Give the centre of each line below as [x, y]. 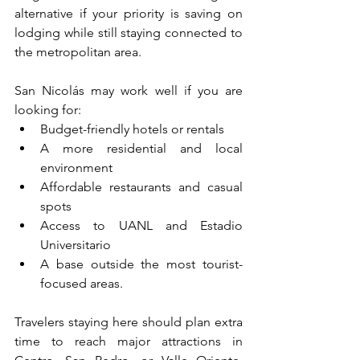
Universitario [76, 244]
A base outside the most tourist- [141, 264]
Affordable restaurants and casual [141, 186]
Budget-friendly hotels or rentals [132, 129]
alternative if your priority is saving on [129, 13]
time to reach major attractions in [129, 341]
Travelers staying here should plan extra [129, 321]
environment [76, 167]
